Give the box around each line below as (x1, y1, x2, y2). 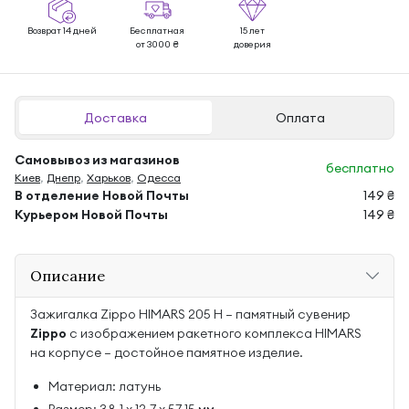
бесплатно (326, 160, 394, 176)
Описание (30, 267, 105, 285)
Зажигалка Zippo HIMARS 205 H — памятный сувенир (30, 306, 351, 322)
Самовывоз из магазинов (15, 152, 180, 168)
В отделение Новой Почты (15, 187, 189, 204)
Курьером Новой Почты (15, 206, 168, 223)
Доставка (83, 110, 147, 126)
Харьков (87, 171, 131, 184)
